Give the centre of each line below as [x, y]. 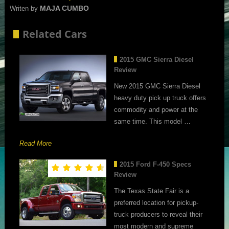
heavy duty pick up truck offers [160, 98]
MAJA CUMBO [64, 8]
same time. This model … [153, 121]
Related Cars [55, 34]
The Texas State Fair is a [152, 191]
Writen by [25, 9]
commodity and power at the [156, 109]
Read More [36, 143]
